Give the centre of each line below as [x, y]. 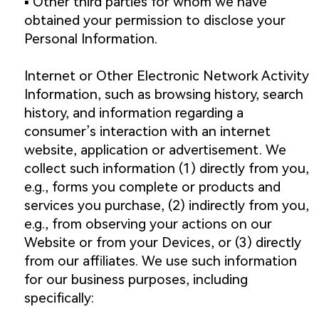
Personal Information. [90, 39]
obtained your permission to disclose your [155, 21]
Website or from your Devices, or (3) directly [162, 243]
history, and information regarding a [134, 113]
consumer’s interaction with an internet [147, 132]
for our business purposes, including [136, 280]
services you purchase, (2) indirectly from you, [166, 206]
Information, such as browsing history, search [163, 95]
